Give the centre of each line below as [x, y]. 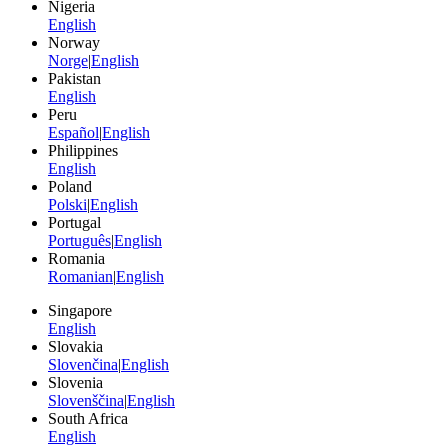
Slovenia [75, 383]
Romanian [80, 277]
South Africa [88, 419]
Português [79, 241]
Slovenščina [86, 401]
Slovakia [75, 347]
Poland [70, 187]
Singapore [80, 311]
